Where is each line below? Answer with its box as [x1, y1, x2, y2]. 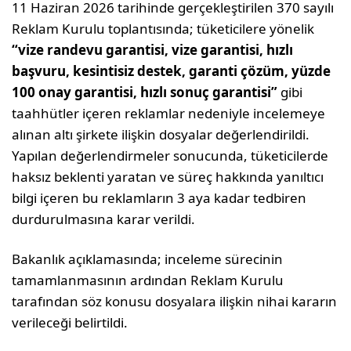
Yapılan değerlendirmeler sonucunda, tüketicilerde [12, 147, 329, 165]
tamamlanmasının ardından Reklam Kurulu [12, 271, 284, 289]
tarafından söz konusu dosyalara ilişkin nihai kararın [12, 292, 338, 310]
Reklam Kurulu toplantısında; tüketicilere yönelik [12, 20, 315, 38]
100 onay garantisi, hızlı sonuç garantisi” [12, 83, 278, 101]
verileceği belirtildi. [12, 313, 128, 331]
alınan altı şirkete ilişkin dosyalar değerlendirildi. [12, 125, 310, 143]
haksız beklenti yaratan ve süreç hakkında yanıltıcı [12, 168, 324, 186]
